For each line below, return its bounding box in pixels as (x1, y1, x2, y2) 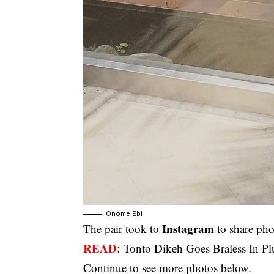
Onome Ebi (106, 209, 143, 218)
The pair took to (83, 221, 163, 237)
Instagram (162, 220, 215, 237)
